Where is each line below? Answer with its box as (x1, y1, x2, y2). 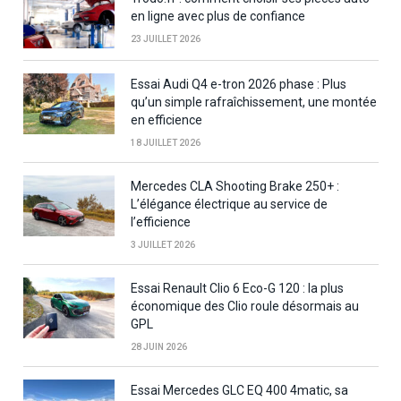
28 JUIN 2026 (131, 341, 187, 352)
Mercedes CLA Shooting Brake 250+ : (131, 178, 339, 193)
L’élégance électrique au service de (131, 196, 328, 211)
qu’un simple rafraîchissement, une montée (131, 94, 377, 109)
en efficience (131, 112, 202, 127)
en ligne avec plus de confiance (131, 8, 305, 23)
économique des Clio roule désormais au (131, 298, 359, 313)
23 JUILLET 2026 (131, 33, 200, 44)
